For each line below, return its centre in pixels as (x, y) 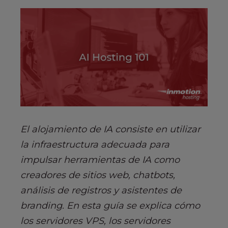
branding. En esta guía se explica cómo (110, 205)
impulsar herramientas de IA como (100, 160)
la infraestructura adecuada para (95, 144)
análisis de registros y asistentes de (101, 190)
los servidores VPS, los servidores (95, 221)
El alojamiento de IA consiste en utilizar (110, 129)
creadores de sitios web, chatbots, (98, 175)
